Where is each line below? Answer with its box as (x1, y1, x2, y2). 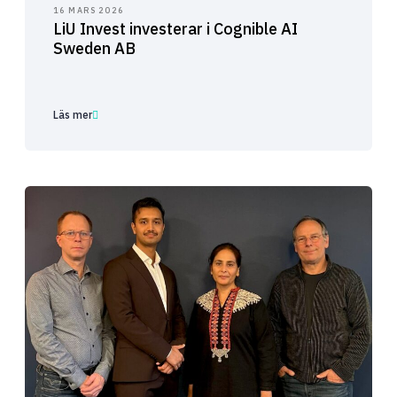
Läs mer (53, 107, 92, 121)
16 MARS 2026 (53, 4, 124, 16)
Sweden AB (53, 37, 136, 58)
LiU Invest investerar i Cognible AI (53, 18, 298, 39)
